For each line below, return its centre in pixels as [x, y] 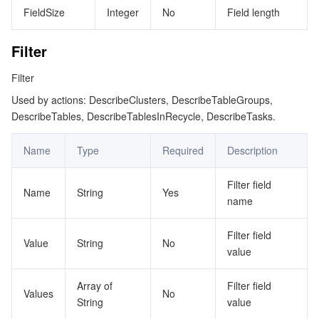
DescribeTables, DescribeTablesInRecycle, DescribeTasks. [143, 116]
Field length [253, 12]
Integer [123, 12]
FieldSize [44, 12]
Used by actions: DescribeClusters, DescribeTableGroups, [142, 100]
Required [183, 150]
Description [252, 150]
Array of [95, 286]
